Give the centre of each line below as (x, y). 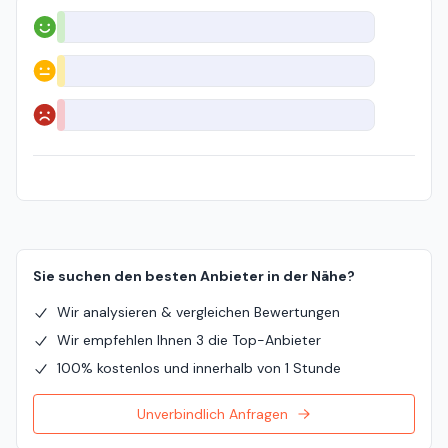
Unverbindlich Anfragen (212, 414)
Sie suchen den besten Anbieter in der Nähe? (194, 276)
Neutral (55, 79)
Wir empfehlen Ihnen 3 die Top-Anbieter (189, 340)
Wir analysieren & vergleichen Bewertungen (198, 312)
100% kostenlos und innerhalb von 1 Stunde (199, 368)
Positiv (53, 35)
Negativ (56, 123)
